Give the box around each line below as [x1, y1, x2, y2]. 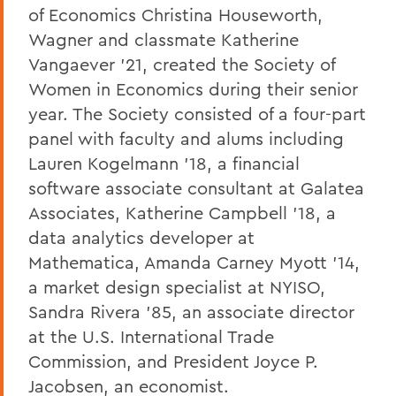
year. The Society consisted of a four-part [28, 102, 366, 125]
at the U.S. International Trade [28, 324, 274, 347]
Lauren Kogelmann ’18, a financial [28, 151, 300, 174]
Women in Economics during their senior [28, 77, 358, 100]
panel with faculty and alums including [28, 126, 344, 149]
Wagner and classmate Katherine [28, 27, 299, 50]
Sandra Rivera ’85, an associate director [28, 300, 354, 323]
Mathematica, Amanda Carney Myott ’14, [28, 250, 360, 273]
